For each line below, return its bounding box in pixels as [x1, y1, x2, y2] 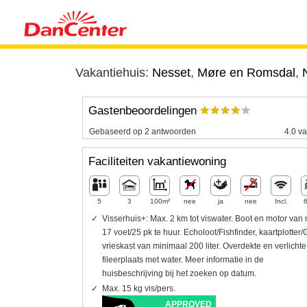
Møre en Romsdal [197, 66, 295, 79]
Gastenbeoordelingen [88, 104, 200, 118]
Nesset [151, 66, 191, 79]
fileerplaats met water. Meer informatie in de [101, 254, 264, 265]
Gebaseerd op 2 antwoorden [88, 126, 196, 136]
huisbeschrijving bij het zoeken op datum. [101, 268, 256, 278]
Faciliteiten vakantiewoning [88, 155, 226, 169]
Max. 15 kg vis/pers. [101, 283, 175, 293]
